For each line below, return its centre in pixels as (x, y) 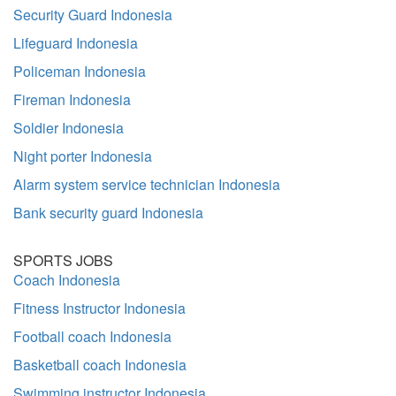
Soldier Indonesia (69, 128)
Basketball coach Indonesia (100, 365)
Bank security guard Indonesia (108, 213)
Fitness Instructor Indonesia (99, 308)
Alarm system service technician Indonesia (147, 184)
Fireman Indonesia (72, 99)
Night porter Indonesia (83, 156)
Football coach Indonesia (92, 336)
